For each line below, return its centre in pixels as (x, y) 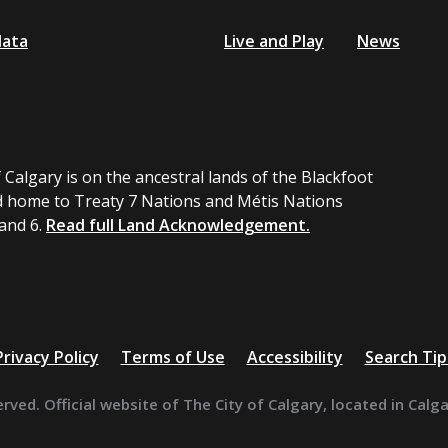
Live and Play (274, 40)
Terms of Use (172, 357)
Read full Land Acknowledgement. (178, 224)
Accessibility (294, 357)
